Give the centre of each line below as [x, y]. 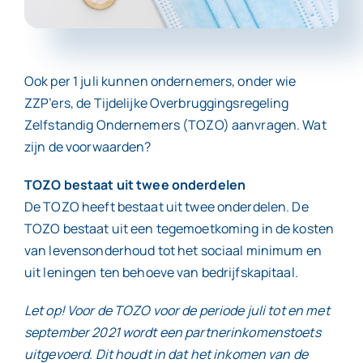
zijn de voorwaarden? [88, 147]
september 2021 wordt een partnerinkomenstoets [172, 332]
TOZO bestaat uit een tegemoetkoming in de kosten [179, 228]
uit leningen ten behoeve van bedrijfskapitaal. [161, 272]
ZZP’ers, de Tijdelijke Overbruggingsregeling [156, 103]
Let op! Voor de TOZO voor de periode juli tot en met [177, 310]
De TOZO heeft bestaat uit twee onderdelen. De [166, 207]
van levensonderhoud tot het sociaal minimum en [173, 250]
